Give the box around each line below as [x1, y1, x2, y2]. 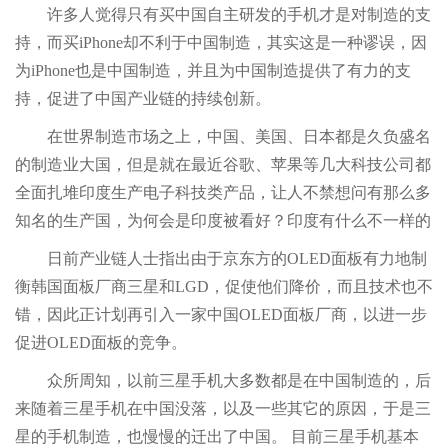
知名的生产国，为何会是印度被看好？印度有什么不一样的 [15, 212, 431, 229]
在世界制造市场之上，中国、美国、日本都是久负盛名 [15, 128, 431, 145]
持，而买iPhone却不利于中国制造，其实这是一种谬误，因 [15, 34, 427, 51]
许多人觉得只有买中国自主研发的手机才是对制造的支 [15, 6, 431, 23]
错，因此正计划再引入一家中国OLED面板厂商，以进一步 [15, 306, 427, 323]
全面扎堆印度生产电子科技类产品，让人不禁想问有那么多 [15, 184, 431, 201]
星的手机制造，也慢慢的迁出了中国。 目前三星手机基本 [15, 428, 419, 445]
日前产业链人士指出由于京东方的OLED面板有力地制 [15, 250, 427, 267]
